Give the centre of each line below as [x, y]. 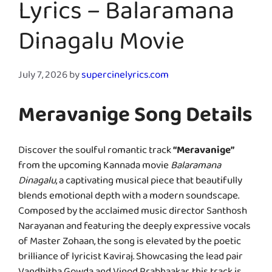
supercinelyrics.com [125, 77]
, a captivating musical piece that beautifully [149, 183]
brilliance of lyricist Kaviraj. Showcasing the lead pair [131, 259]
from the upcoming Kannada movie [94, 168]
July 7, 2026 [43, 77]
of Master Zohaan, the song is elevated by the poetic [130, 243]
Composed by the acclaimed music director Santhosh [133, 213]
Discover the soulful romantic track [96, 152]
